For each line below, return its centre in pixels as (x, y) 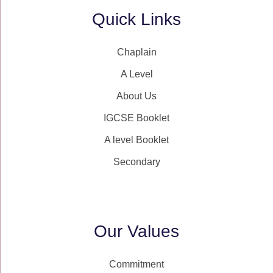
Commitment (136, 264)
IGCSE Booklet (136, 118)
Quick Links (136, 19)
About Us (136, 96)
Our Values (136, 231)
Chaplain (136, 52)
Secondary (136, 162)
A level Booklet (136, 140)
